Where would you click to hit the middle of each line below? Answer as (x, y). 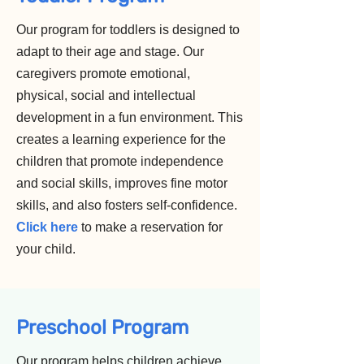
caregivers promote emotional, (103, 74)
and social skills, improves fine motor (122, 183)
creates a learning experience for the (121, 139)
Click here (47, 227)
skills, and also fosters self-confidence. (127, 205)
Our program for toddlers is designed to (128, 30)
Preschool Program (102, 327)
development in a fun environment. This (130, 117)
